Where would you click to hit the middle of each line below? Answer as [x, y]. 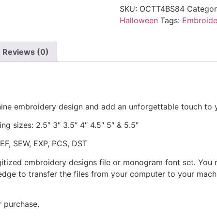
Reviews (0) [26, 52]
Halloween [139, 20]
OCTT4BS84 [162, 8]
